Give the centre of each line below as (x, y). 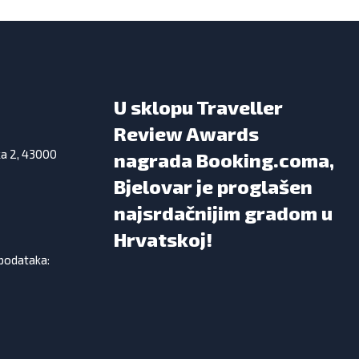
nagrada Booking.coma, (224, 160)
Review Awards (186, 134)
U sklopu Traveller (198, 107)
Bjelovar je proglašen (213, 187)
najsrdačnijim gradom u (223, 213)
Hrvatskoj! (163, 240)
